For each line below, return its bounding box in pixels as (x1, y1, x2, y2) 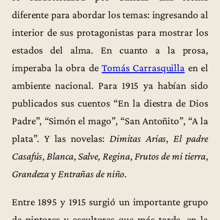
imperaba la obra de (12, 61, 102, 74)
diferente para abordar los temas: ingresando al (12, 8, 208, 21)
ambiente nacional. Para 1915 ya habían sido (12, 79, 208, 91)
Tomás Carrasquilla (102, 61, 185, 74)
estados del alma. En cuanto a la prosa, (12, 44, 208, 56)
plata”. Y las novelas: (12, 132, 110, 144)
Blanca (47, 150, 74, 162)
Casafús (12, 150, 43, 162)
